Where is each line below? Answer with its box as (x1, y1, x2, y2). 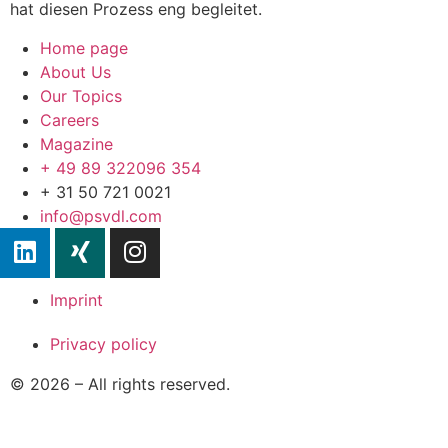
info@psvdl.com (40, 205, 162, 226)
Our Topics (40, 85, 122, 106)
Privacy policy (50, 333, 157, 354)
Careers (40, 109, 99, 130)
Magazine (40, 133, 113, 154)
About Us (40, 61, 111, 82)
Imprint (50, 289, 103, 310)
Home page (40, 37, 128, 58)
